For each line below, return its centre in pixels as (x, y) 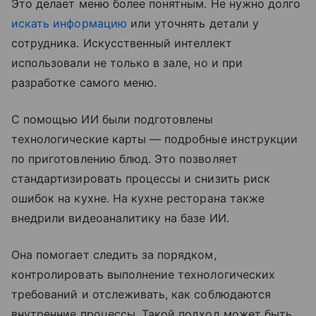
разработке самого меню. (86, 82)
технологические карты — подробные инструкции (155, 139)
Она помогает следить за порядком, (114, 254)
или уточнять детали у (193, 23)
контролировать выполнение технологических (143, 274)
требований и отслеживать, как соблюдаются (141, 294)
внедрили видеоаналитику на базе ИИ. (122, 218)
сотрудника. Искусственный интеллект (122, 43)
